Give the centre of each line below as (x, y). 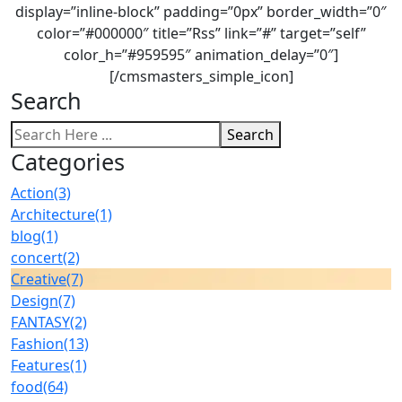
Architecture (53, 214)
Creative (39, 279)
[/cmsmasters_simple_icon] (201, 76)
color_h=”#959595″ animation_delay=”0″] (201, 55)
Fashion (37, 344)
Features (40, 365)
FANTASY (40, 322)
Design (35, 301)
